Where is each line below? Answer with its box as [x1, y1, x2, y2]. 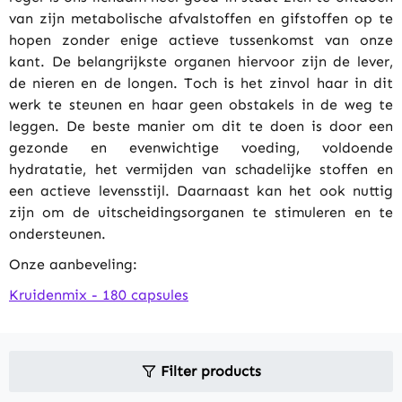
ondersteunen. [9, 224, 106, 242]
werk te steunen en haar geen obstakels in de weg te [9, 95, 393, 113]
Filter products [160, 362, 261, 380]
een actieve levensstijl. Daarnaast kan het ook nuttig [9, 181, 393, 199]
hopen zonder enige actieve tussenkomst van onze [9, 31, 393, 48]
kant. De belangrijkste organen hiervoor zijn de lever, [9, 52, 393, 70]
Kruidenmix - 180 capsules [9, 285, 188, 303]
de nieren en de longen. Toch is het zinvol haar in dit [9, 74, 393, 92]
